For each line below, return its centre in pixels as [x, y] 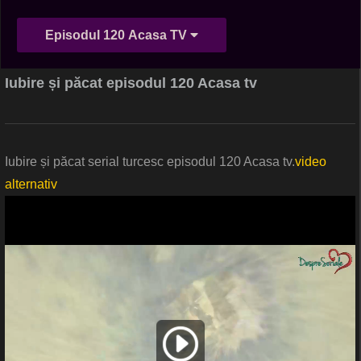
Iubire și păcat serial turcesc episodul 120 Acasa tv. [150, 162]
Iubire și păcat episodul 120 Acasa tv [131, 83]
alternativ [31, 185]
